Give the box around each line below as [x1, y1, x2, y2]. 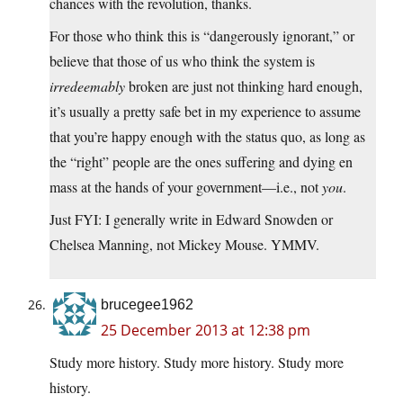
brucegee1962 [101, 297, 193, 313]
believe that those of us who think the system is [49, 51, 315, 71]
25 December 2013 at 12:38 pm [101, 320, 310, 341]
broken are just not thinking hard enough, [125, 76, 363, 96]
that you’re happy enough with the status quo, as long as [49, 127, 365, 147]
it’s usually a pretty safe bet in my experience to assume [49, 102, 361, 121]
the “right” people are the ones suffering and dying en [49, 152, 353, 172]
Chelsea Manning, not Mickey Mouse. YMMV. [49, 235, 319, 255]
